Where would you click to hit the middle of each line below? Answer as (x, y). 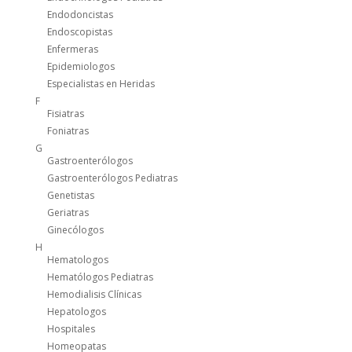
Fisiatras (65, 114)
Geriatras (68, 213)
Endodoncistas (80, 15)
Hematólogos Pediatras (100, 277)
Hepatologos (76, 312)
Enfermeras (72, 49)
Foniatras (68, 131)
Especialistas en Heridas (101, 84)
